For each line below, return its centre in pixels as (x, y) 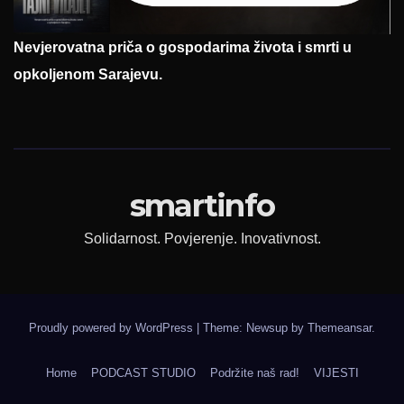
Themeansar (340, 327)
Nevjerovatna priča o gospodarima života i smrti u (183, 47)
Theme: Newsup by (255, 327)
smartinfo (202, 205)
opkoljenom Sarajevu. (88, 74)
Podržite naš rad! (254, 372)
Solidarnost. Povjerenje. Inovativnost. (202, 238)
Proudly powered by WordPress (113, 327)
